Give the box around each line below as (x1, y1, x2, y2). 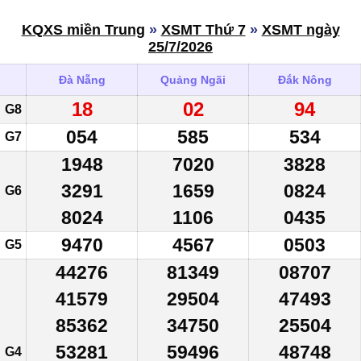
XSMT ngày (261, 21, 340, 38)
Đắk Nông (277, 73, 332, 86)
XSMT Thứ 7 (160, 21, 246, 38)
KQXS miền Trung (21, 21, 145, 38)
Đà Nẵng (58, 73, 106, 86)
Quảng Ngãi (160, 73, 226, 86)
